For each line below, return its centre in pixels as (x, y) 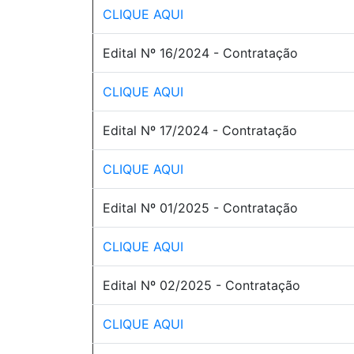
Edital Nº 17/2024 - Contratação (200, 130)
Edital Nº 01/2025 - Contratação (200, 208)
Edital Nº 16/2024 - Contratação (200, 53)
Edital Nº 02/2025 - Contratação (201, 285)
